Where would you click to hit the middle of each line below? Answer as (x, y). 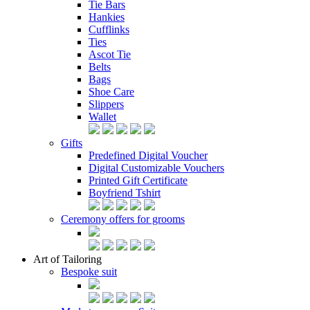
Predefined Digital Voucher (148, 155)
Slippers (106, 104)
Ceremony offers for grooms (123, 219)
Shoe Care (111, 92)
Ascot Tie (110, 54)
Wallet (102, 117)
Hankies (107, 17)
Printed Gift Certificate (138, 180)
